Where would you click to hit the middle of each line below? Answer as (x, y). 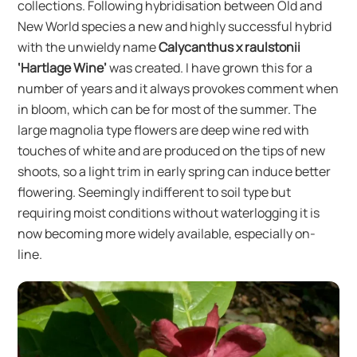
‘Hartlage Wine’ (63, 67)
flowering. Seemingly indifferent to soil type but (155, 192)
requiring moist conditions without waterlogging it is (169, 212)
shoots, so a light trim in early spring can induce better (175, 171)
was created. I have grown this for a (210, 67)
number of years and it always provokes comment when (178, 88)
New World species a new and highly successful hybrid (175, 26)
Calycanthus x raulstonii (230, 47)
